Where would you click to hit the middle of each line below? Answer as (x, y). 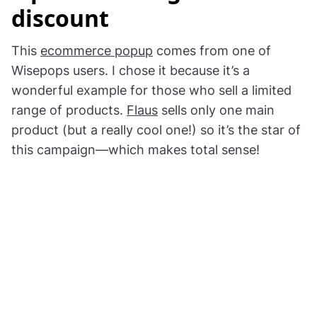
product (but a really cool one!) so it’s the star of (156, 130)
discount (60, 18)
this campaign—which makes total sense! (136, 150)
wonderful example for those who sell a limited (151, 90)
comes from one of (212, 51)
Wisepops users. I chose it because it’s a (131, 70)
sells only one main (216, 110)
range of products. (69, 110)
